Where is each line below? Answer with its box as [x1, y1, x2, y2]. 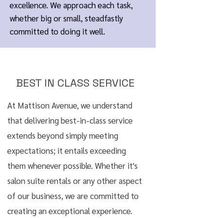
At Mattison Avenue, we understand [7, 100, 132, 110]
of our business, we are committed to [7, 190, 139, 201]
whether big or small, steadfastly [10, 13, 123, 23]
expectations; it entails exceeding [7, 145, 126, 156]
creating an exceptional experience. [7, 205, 132, 216]
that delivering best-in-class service [7, 115, 133, 126]
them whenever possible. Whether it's [7, 160, 138, 171]
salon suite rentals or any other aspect [7, 175, 142, 186]
